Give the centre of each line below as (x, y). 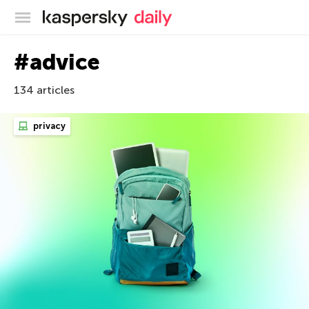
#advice (57, 62)
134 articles (44, 90)
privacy (48, 126)
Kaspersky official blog (183, 15)
